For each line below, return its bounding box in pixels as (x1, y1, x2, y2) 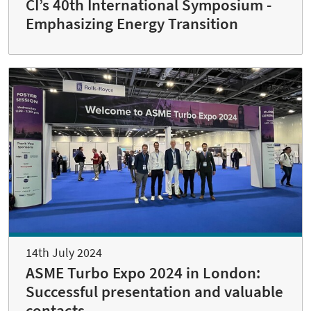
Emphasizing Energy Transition (26, 13, 238, 33)
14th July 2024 (26, 244, 102, 260)
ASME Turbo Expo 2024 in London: (26, 262, 260, 283)
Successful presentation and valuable (26, 281, 283, 301)
